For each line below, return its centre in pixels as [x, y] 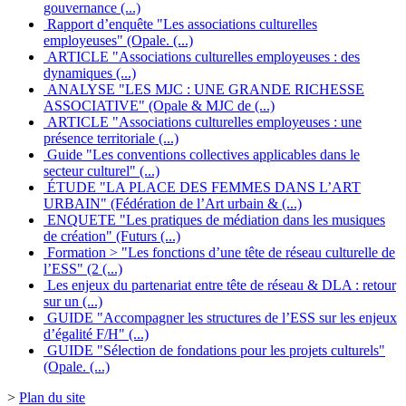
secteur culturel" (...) [101, 170]
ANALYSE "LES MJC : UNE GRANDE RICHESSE [204, 89]
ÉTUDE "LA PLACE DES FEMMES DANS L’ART [202, 187]
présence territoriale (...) [111, 138]
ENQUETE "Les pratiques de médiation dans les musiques [214, 219]
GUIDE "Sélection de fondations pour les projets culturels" [214, 350]
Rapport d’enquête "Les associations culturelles [180, 24]
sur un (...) [73, 301]
